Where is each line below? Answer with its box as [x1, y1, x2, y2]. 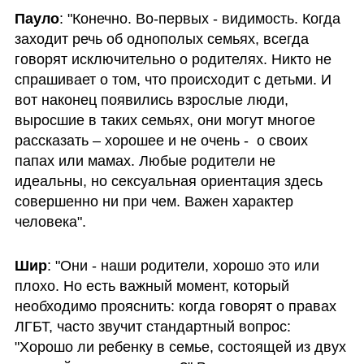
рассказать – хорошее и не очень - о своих [14, 132, 308, 149]
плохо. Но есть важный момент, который [14, 277, 289, 294]
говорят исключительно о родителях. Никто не [14, 50, 331, 67]
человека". [14, 213, 86, 230]
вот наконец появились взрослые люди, [14, 91, 288, 108]
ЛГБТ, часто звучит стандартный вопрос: [14, 318, 291, 335]
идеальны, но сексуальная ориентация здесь [14, 172, 323, 189]
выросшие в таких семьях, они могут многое [14, 111, 315, 128]
